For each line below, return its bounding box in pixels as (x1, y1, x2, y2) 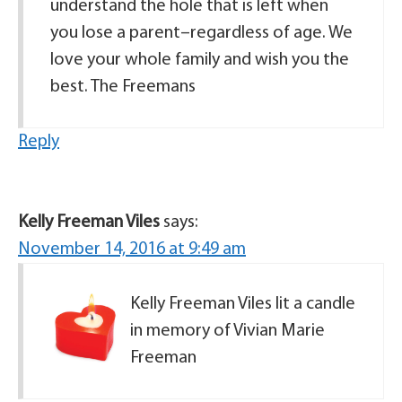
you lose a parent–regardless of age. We (50, 24, 353, 42)
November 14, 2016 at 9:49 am (18, 240, 246, 258)
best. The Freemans (50, 78, 196, 96)
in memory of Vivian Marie (130, 322, 325, 340)
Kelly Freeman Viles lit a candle (130, 295, 355, 313)
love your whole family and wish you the (50, 51, 349, 69)
